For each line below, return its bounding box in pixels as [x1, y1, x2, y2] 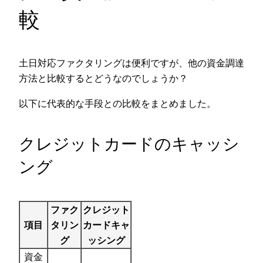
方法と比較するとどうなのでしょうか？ [19, 72, 188, 85]
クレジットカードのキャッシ [19, 134, 240, 154]
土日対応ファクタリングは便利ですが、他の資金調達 [19, 57, 244, 69]
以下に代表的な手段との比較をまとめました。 [19, 97, 216, 109]
